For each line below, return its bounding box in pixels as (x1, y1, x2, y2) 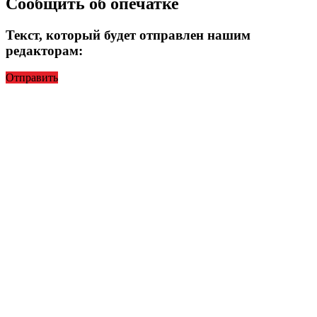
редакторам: (6, 42, 83, 58)
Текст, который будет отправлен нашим (6, 27, 250, 42)
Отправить (6, 71, 58, 84)
